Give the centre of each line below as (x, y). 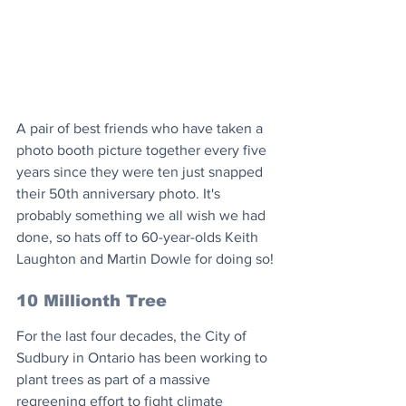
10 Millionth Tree (92, 301)
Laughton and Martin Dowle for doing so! (145, 259)
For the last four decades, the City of (133, 336)
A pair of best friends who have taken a (141, 129)
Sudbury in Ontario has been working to (144, 358)
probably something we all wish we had (143, 216)
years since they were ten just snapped (141, 172)
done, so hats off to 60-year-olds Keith (139, 237)
